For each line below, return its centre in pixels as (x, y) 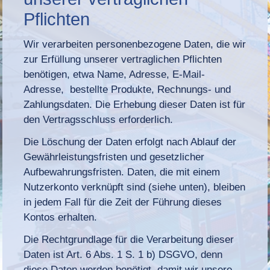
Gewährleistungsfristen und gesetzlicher (114, 157)
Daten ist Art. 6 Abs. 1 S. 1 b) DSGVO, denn (123, 254)
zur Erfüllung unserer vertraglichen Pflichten (123, 59)
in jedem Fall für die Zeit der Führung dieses (123, 202)
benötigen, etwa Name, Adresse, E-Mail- (115, 74)
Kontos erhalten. (61, 217)
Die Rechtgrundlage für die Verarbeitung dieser (129, 239)
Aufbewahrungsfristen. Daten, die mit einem (122, 172)
